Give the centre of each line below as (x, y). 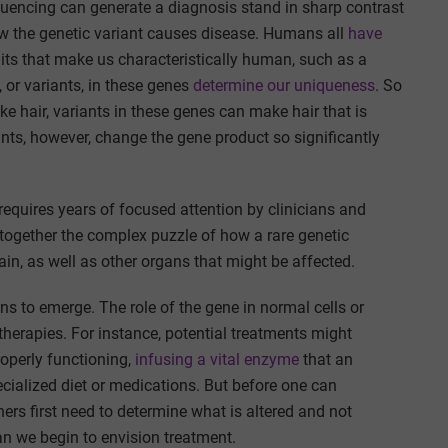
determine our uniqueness (284, 85)
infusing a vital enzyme (217, 359)
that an (326, 359)
